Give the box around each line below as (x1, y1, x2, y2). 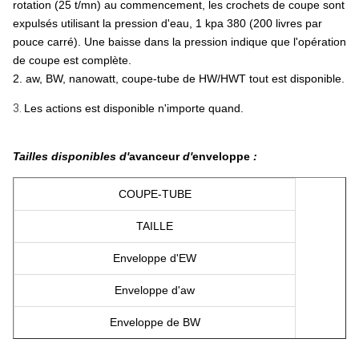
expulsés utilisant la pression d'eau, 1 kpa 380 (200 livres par (13, 17, 322, 30)
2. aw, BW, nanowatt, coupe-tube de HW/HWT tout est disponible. (13, 72, 345, 85)
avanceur (129, 150, 183, 163)
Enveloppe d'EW (113, 252, 196, 264)
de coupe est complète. (13, 54, 131, 67)
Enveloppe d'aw (115, 284, 195, 296)
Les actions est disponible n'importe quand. (24, 102, 244, 115)
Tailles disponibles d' (13, 150, 129, 163)
